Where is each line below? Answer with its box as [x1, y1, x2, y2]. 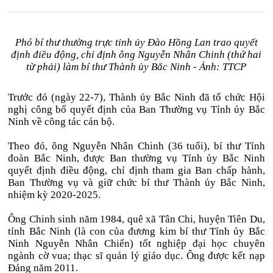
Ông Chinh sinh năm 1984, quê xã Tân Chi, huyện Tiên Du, [8, 213, 265, 225]
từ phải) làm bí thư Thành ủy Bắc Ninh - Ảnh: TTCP [26, 61, 247, 73]
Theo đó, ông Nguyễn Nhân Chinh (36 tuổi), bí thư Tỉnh [8, 140, 265, 152]
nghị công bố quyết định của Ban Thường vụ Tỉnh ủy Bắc [8, 104, 265, 115]
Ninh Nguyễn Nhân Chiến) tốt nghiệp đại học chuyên [8, 238, 265, 249]
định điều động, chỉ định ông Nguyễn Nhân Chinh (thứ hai [11, 49, 262, 60]
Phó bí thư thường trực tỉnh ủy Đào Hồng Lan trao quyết [15, 37, 258, 48]
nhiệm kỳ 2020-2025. [8, 189, 101, 200]
